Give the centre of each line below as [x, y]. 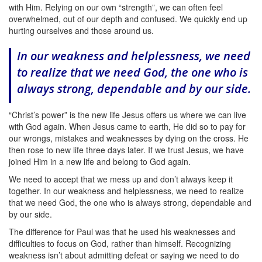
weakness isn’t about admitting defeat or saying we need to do [124, 255]
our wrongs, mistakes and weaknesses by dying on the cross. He [129, 138]
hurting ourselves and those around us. [81, 30]
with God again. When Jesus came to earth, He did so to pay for [127, 126]
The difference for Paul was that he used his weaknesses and [122, 231]
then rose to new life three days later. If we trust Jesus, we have [126, 149]
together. [26, 190]
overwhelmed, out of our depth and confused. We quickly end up [128, 18]
